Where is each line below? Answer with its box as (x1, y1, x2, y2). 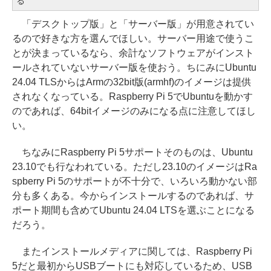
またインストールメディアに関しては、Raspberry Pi (12, 246, 252, 256)
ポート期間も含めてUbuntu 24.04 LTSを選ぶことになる (12, 204, 255, 215)
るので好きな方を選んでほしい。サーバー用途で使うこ (12, 33, 254, 44)
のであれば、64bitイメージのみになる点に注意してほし (12, 105, 256, 116)
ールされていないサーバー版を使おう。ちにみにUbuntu (12, 62, 256, 73)
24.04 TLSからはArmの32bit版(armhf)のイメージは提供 (12, 76, 252, 87)
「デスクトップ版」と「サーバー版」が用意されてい (12, 18, 254, 29)
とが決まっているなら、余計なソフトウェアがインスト (12, 47, 254, 58)
